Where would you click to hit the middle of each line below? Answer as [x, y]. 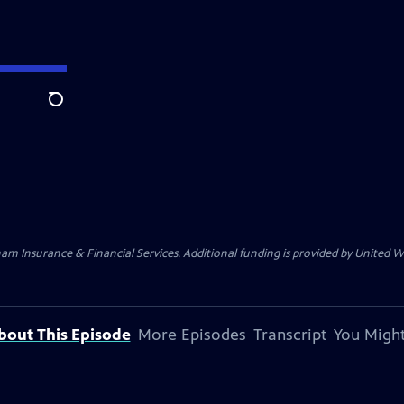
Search [70, 109]
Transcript [289, 335]
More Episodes [192, 335]
